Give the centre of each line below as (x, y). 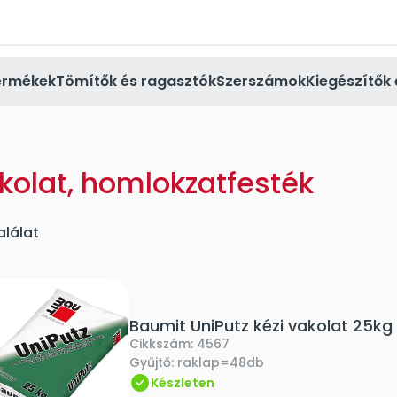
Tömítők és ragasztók (136, 81)
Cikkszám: (163, 344)
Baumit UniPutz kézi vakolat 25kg (261, 326)
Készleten (183, 383)
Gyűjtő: (153, 362)
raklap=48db (221, 362)
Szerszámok (261, 81)
